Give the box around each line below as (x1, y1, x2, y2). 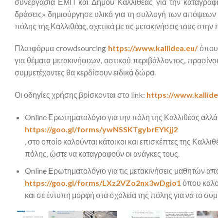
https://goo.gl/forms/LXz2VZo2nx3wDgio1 (24, 178, 181, 187)
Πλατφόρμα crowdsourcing (15, 43, 109, 53)
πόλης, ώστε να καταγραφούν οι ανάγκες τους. (24, 148, 180, 158)
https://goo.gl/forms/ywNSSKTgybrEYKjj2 (24, 124, 178, 134)
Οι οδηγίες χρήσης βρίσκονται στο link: (15, 90, 145, 100)
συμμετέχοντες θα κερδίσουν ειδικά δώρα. (15, 68, 156, 77)
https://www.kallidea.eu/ (108, 43, 198, 53)
